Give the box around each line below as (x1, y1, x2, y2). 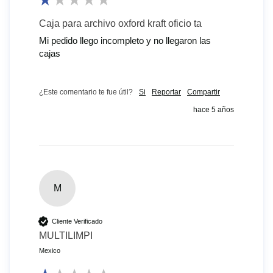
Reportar (152, 88, 181, 97)
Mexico (39, 247, 60, 255)
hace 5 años (193, 105, 234, 115)
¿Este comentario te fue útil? (39, 88, 133, 97)
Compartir (187, 88, 220, 97)
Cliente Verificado (52, 217, 102, 225)
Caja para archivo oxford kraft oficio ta (39, 18, 202, 29)
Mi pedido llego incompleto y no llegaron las (39, 35, 211, 46)
